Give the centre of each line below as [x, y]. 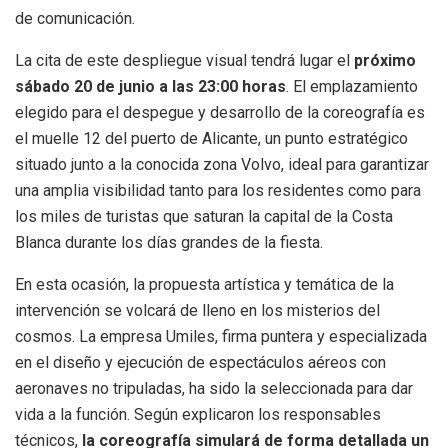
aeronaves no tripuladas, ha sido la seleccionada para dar [214, 389]
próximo [385, 61]
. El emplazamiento [352, 87]
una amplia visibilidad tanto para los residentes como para [218, 191]
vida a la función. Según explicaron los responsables [198, 415]
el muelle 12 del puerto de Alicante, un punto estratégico [211, 139]
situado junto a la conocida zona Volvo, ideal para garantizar [222, 165]
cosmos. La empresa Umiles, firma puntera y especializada [221, 337]
